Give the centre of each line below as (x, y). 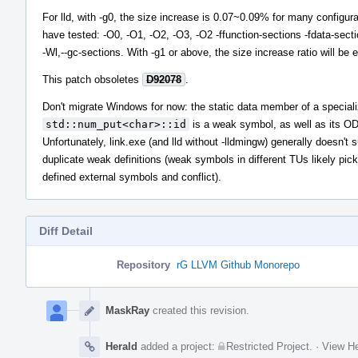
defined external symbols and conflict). (132, 177)
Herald (121, 346)
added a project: (178, 346)
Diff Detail (66, 231)
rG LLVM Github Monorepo (238, 265)
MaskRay (127, 310)
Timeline (47, 305)
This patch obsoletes (92, 79)
